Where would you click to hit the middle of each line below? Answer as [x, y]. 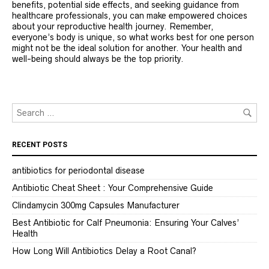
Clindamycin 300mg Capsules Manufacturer [96, 205]
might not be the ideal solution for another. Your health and [127, 48]
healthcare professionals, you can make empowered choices [130, 15]
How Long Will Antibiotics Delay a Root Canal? [104, 251]
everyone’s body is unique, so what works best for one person [133, 37]
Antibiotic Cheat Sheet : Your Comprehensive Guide [113, 188]
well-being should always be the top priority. [98, 59]
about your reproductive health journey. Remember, [113, 26]
